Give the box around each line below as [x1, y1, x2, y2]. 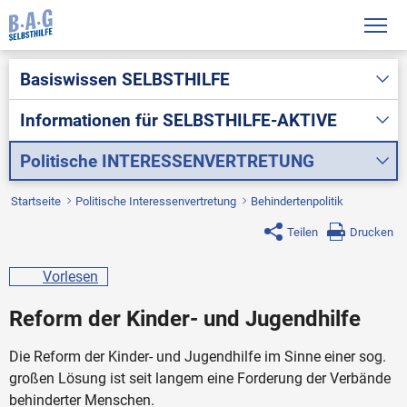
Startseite [11, 194, 61, 208]
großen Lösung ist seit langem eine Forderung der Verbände [9, 369, 391, 387]
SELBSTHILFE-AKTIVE [162, 109, 337, 131]
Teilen [287, 224, 318, 239]
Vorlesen [43, 267, 98, 285]
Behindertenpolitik [251, 194, 343, 208]
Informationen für [20, 109, 158, 131]
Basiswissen [20, 68, 117, 90]
